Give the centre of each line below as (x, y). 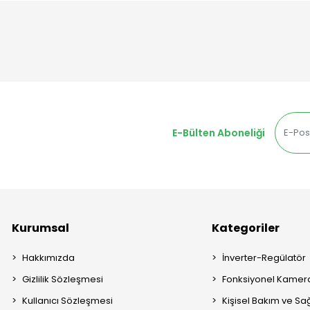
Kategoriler (246, 228)
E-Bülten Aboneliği (218, 133)
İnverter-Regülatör (264, 258)
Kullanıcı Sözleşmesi (68, 301)
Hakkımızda (49, 258)
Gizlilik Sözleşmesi (63, 280)
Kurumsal (41, 228)
